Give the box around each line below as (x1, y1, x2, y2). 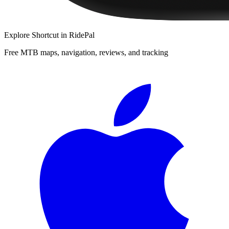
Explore (4, 30, 32, 39)
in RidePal (59, 30, 95, 39)
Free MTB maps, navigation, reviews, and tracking (4, 48, 168, 57)
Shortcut (32, 30, 59, 39)
